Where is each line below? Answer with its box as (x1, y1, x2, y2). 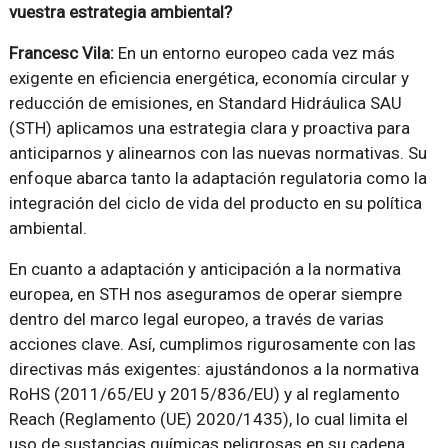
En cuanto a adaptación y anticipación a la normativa (8, 259, 401, 280)
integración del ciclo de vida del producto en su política (8, 193, 422, 214)
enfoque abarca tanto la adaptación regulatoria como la (8, 168, 427, 189)
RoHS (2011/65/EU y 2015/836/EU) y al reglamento (8, 384, 400, 405)
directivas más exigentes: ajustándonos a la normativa (8, 359, 419, 380)
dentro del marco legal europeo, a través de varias (8, 309, 384, 330)
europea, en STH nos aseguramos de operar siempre (8, 284, 402, 305)
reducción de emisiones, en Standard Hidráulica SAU (8, 93, 402, 114)
